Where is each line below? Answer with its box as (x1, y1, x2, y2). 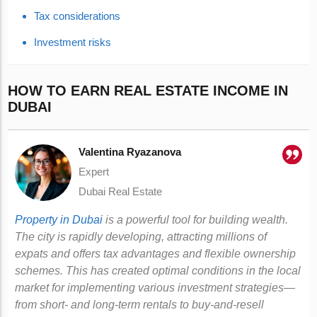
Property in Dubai (15, 214, 103, 226)
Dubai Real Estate (79, 185, 163, 197)
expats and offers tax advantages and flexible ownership (15, 248, 296, 260)
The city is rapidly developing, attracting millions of (15, 231, 267, 243)
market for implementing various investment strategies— (15, 282, 296, 294)
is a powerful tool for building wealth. (103, 214, 289, 226)
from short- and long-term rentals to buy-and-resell (15, 299, 265, 311)
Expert (79, 166, 110, 178)
